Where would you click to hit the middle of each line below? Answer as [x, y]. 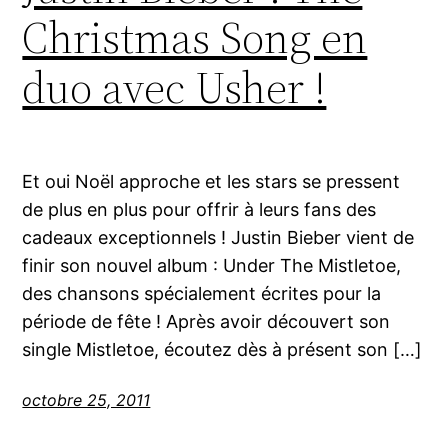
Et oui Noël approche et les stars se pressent [211, 181]
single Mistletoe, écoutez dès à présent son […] [222, 349]
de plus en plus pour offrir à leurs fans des [199, 209]
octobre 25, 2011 [86, 399]
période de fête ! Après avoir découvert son [206, 321]
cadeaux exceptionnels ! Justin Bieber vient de [218, 237]
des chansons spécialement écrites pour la [202, 293]
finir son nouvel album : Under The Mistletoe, [212, 265]
